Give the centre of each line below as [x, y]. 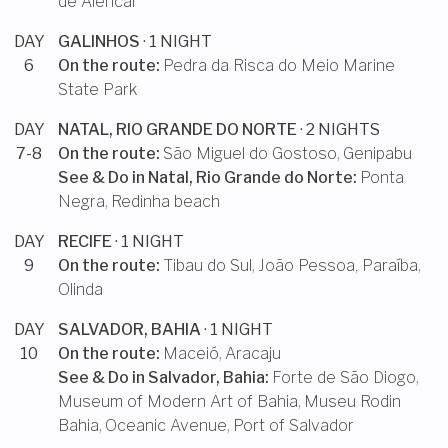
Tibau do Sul [207, 265]
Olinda [80, 289]
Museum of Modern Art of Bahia [178, 401]
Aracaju [253, 353]
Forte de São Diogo [344, 377]
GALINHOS [99, 41]
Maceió [191, 353]
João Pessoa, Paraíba [338, 265]
